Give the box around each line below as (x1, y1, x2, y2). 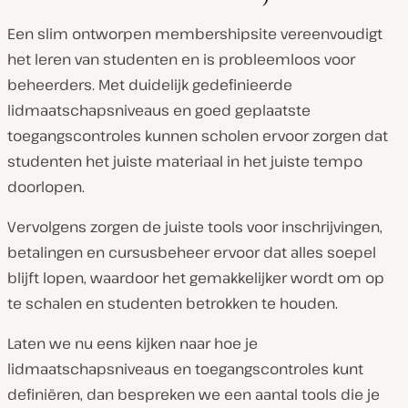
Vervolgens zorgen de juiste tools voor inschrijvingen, (7, 217, 382, 238)
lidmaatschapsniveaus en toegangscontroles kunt (7, 359, 363, 380)
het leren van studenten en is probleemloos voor (7, 49, 355, 70)
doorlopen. (7, 177, 85, 198)
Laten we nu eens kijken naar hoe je (7, 333, 258, 354)
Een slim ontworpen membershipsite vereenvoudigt (7, 24, 382, 45)
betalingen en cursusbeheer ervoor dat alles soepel (7, 242, 376, 263)
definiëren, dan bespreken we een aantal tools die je (7, 384, 380, 405)
